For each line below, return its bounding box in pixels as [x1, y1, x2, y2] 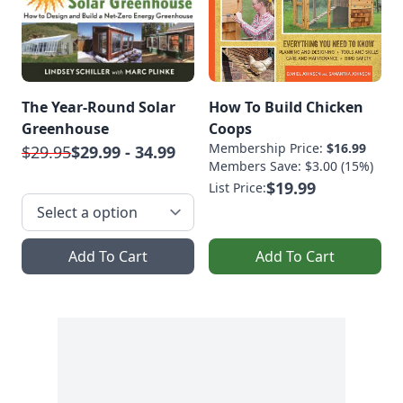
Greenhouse [22, 118, 109, 139]
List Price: [209, 178, 266, 196]
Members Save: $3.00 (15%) [209, 157, 373, 175]
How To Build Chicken [209, 96, 363, 117]
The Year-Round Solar [22, 96, 175, 117]
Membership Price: [209, 139, 327, 157]
